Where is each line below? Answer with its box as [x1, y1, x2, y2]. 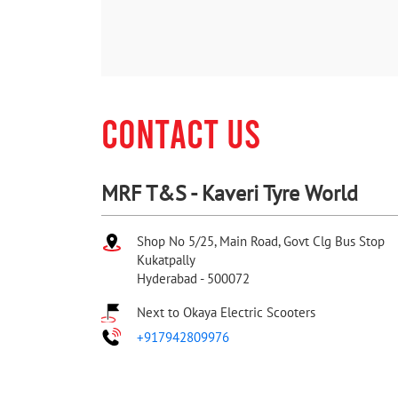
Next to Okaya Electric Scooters [137, 304, 315, 322]
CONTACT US [101, 108, 260, 157]
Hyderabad [137, 270, 197, 288]
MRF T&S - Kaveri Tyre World [101, 179, 358, 208]
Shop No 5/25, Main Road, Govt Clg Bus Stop [137, 233, 385, 251]
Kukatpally [137, 251, 195, 269]
